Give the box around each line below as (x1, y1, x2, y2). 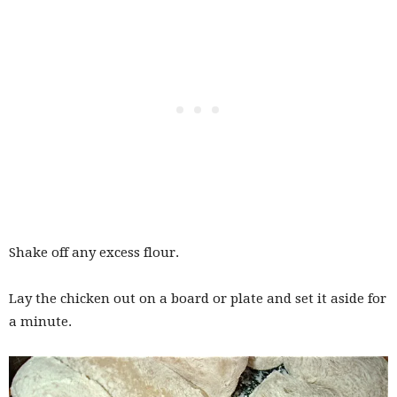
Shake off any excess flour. (9, 245, 179, 261)
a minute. (9, 314, 72, 331)
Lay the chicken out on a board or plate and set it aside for (9, 291, 386, 307)
